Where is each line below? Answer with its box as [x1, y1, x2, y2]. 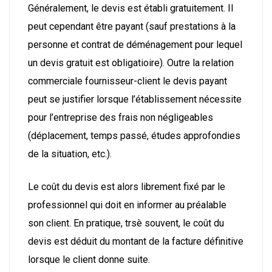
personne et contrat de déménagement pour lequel [28, 38, 242, 50]
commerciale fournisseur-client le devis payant [28, 75, 227, 87]
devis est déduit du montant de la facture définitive [28, 235, 243, 247]
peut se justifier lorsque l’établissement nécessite [28, 93, 242, 105]
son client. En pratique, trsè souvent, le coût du [28, 217, 224, 229]
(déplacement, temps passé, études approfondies [28, 129, 240, 141]
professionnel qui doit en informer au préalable [28, 199, 226, 211]
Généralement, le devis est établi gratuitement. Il [28, 2, 233, 14]
